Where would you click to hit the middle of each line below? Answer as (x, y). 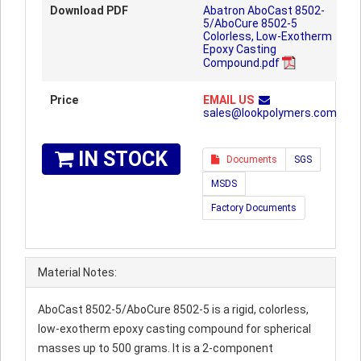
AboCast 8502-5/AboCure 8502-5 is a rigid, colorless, (173, 309)
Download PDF (89, 10)
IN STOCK (120, 159)
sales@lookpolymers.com (270, 113)
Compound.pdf (241, 63)
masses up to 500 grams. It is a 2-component (156, 348)
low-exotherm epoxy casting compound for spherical (174, 329)
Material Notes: (77, 272)
